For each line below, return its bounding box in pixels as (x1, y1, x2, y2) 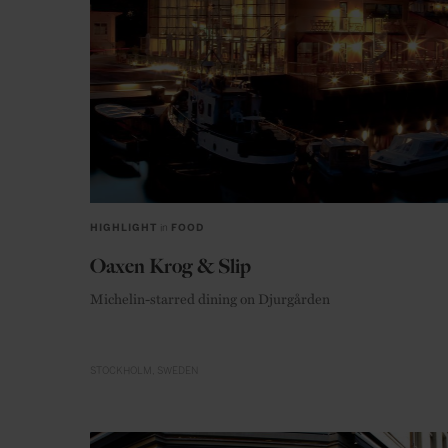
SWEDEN (157, 365, 198, 378)
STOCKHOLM (90, 365, 152, 378)
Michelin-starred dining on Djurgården (90, 288, 330, 309)
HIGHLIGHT (90, 222, 157, 235)
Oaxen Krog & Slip (90, 254, 251, 279)
